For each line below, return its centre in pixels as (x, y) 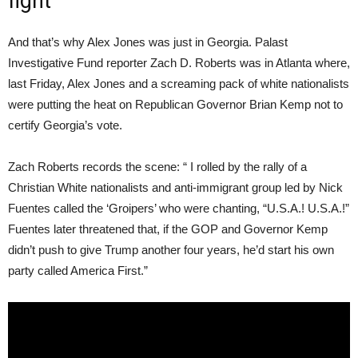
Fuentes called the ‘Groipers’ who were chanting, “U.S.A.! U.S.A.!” (179, 208)
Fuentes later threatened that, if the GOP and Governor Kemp (168, 229)
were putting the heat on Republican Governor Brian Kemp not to (175, 104)
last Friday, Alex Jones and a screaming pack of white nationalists (179, 83)
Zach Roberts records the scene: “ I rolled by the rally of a (157, 166)
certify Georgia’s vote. (67, 125)
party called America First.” (80, 270)
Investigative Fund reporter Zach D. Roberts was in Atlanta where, (179, 62)
